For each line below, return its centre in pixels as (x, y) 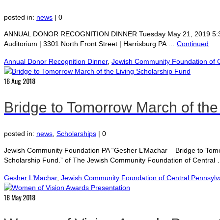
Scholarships (76, 134)
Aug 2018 (23, 81)
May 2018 (23, 197)
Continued (193, 43)
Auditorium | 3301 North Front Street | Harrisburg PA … (90, 43)
